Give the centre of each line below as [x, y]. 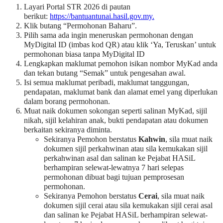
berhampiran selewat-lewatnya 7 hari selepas [114, 167]
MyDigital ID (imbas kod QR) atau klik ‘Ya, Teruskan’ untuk [120, 45]
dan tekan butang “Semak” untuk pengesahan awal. [105, 73]
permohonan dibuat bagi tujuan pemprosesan [114, 177]
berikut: [37, 16]
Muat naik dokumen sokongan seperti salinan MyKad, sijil [115, 111]
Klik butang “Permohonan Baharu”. [80, 26]
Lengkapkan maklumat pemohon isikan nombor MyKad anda [121, 63]
